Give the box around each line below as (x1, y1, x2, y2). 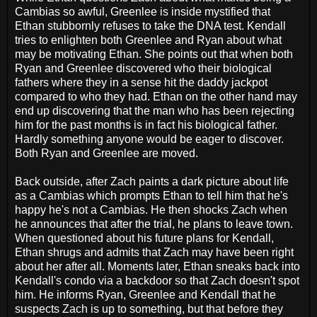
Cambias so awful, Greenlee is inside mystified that (15, 6, 270, 18)
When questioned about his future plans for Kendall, (15, 232, 274, 245)
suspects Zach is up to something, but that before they (15, 303, 283, 316)
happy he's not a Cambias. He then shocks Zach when (15, 204, 287, 217)
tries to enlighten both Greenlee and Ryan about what (15, 34, 282, 47)
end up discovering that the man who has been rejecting (15, 105, 294, 117)
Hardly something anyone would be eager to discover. (15, 133, 284, 146)
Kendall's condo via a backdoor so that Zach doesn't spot (15, 275, 299, 287)
